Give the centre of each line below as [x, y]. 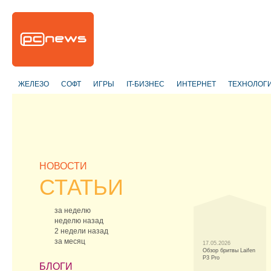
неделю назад [79, 221]
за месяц [70, 241]
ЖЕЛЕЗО [34, 84]
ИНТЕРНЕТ [196, 84]
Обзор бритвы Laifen [229, 250]
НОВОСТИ [63, 166]
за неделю [73, 211]
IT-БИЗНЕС [145, 84]
